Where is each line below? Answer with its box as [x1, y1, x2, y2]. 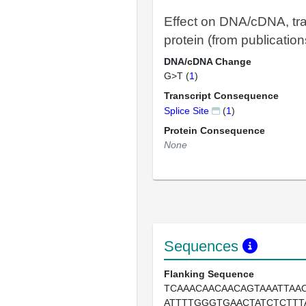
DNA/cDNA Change [164, 56, 251, 67]
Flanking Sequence [164, 268, 254, 279]
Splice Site [164, 105, 209, 116]
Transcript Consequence [164, 90, 279, 101]
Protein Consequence [164, 125, 265, 136]
